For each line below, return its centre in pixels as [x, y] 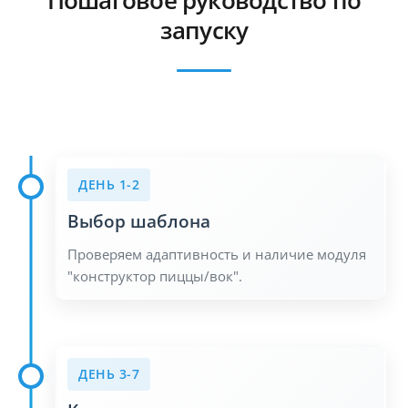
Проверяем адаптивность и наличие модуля [217, 254]
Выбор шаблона [139, 220]
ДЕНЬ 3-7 [109, 373]
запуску [204, 31]
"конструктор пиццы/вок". [155, 275]
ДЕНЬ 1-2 [109, 184]
